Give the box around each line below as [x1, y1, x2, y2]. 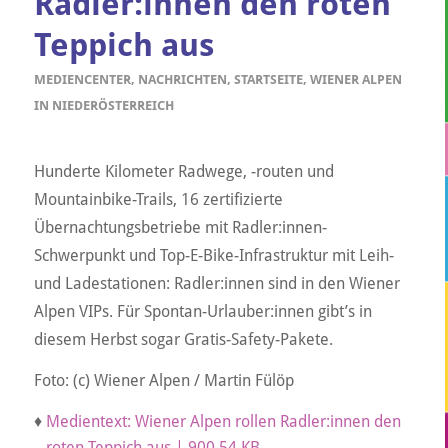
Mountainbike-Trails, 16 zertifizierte [33, 189, 283, 209]
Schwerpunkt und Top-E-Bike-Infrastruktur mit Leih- [33, 245, 394, 265]
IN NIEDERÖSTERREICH [33, 98, 174, 114]
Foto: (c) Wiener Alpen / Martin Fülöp [33, 371, 294, 391]
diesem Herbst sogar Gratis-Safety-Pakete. [33, 329, 333, 349]
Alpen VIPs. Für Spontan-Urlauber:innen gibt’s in [33, 301, 372, 321]
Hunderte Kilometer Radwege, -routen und [33, 161, 334, 181]
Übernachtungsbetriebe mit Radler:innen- [33, 217, 327, 237]
